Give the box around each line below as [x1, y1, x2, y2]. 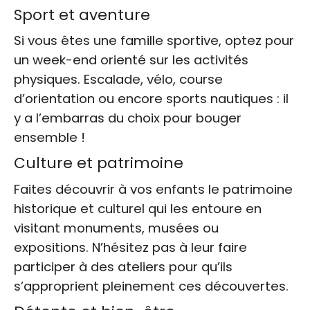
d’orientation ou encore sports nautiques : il [14, 90, 289, 108]
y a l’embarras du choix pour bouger [14, 109, 241, 127]
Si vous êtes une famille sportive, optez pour [14, 32, 294, 50]
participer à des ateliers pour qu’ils [14, 258, 232, 276]
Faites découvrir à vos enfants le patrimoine [14, 181, 293, 199]
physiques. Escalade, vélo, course [14, 71, 223, 89]
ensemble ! [14, 129, 85, 147]
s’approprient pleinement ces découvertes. [14, 277, 289, 295]
